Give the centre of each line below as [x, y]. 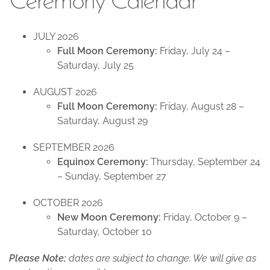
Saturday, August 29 [102, 121]
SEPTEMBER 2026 [74, 147]
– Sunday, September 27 [112, 176]
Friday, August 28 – [201, 106]
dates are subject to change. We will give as [161, 258]
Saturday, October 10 [105, 232]
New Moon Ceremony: [109, 217]
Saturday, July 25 [96, 65]
